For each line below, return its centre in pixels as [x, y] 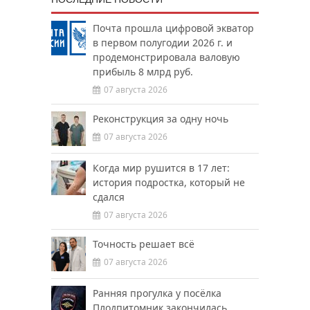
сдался [109, 197]
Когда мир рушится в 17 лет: [161, 168]
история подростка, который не [169, 182]
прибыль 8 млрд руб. [143, 72]
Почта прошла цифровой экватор [173, 28]
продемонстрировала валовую [166, 57]
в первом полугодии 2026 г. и [163, 43]
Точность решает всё [144, 244]
